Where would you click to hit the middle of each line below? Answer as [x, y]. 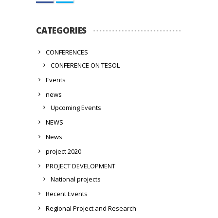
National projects [76, 179]
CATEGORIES [62, 30]
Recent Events [67, 194]
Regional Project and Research [91, 208]
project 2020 [64, 151]
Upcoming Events [76, 108]
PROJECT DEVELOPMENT [81, 166]
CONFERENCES [67, 52]
